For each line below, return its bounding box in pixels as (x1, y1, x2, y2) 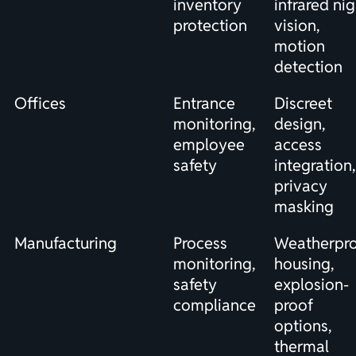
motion (274, 36, 325, 57)
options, (274, 315, 331, 337)
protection (173, 15, 247, 37)
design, (274, 114, 325, 135)
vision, (274, 15, 319, 37)
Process (173, 233, 227, 254)
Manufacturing (14, 233, 117, 254)
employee (173, 134, 245, 156)
